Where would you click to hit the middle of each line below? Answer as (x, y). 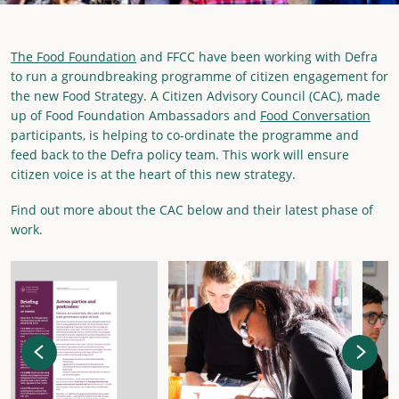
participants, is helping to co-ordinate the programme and (185, 135)
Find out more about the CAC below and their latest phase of (192, 209)
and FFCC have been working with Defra (257, 57)
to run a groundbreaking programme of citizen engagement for (199, 77)
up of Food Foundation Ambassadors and (135, 116)
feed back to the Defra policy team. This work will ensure (180, 155)
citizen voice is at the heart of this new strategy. (153, 175)
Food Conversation (315, 116)
